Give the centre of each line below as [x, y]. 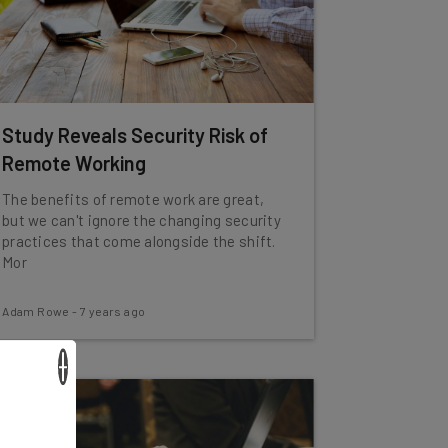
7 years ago [112, 311]
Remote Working [74, 163]
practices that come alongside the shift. [139, 241]
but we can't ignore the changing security [141, 220]
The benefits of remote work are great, [133, 199]
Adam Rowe [36, 311]
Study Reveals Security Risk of [135, 135]
